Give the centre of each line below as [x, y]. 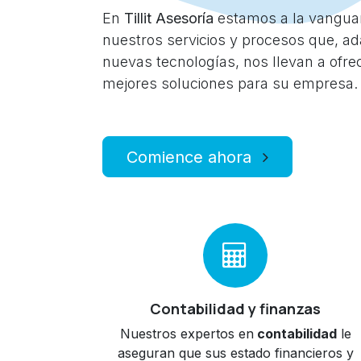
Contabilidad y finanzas [235, 309]
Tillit [138, 18]
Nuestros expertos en [187, 334]
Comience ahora [191, 157]
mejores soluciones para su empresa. [230, 83]
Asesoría [185, 18]
